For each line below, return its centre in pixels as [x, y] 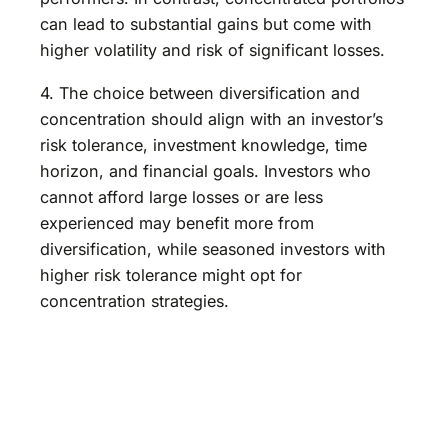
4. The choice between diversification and [200, 92]
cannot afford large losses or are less [181, 196]
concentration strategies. [134, 300]
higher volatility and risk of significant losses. [212, 50]
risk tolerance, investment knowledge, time [203, 144]
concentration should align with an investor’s [211, 118]
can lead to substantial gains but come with [206, 24]
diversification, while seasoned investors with [213, 248]
